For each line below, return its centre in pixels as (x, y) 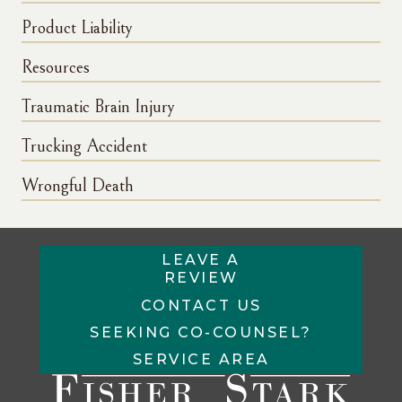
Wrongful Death (78, 187)
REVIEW (201, 278)
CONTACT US (201, 305)
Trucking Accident (84, 147)
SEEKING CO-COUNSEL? (201, 333)
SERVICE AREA (201, 360)
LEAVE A (201, 260)
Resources (56, 68)
